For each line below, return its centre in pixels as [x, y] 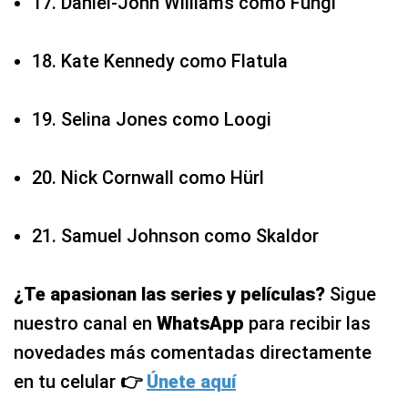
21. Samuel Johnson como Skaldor [175, 236]
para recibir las [310, 324]
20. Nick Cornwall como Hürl [148, 178]
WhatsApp [203, 324]
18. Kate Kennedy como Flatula [160, 61]
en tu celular [67, 382]
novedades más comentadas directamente [193, 353]
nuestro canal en [85, 324]
